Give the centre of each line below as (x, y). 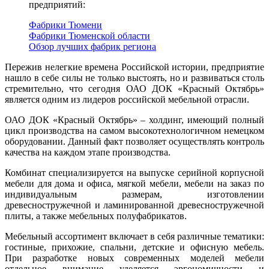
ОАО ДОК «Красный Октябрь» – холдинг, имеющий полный (134, 120)
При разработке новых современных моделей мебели (134, 258)
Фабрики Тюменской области (89, 36)
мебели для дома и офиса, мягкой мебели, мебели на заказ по (134, 184)
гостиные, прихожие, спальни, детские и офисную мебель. (134, 247)
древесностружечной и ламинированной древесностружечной (134, 205)
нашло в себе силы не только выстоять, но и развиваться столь (134, 78)
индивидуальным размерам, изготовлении (134, 195)
